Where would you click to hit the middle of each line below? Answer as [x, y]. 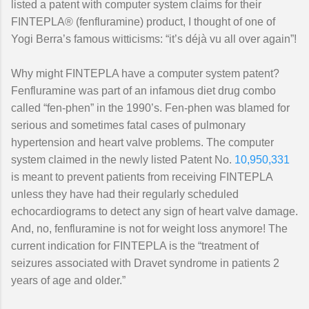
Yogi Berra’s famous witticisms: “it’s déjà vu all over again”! [154, 39]
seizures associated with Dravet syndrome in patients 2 [145, 263]
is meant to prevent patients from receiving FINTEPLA [142, 177]
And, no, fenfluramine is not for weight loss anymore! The [149, 229]
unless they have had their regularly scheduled [125, 194]
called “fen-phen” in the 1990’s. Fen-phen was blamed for [150, 108]
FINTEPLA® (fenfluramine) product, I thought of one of [143, 22]
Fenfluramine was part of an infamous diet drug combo [143, 91]
